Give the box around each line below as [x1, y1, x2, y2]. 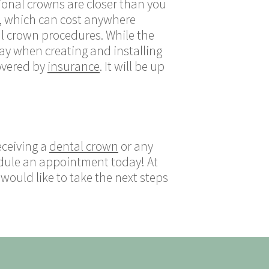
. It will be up [100, 58, 165, 74]
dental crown [49, 138, 118, 154]
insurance [47, 58, 100, 74]
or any [118, 138, 153, 154]
